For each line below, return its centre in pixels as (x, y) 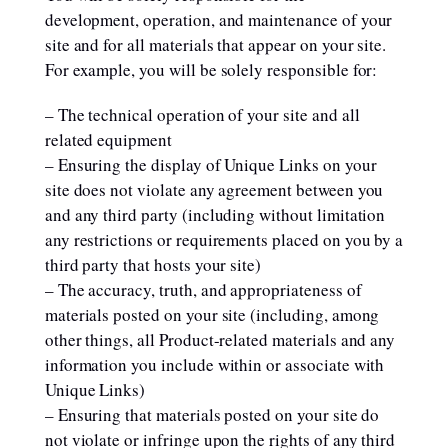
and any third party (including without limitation (215, 214)
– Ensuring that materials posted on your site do (212, 414)
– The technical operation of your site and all (202, 114)
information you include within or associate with (214, 364)
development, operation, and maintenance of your (218, 19)
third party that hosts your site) (153, 264)
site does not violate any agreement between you (214, 189)
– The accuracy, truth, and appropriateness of (203, 289)
